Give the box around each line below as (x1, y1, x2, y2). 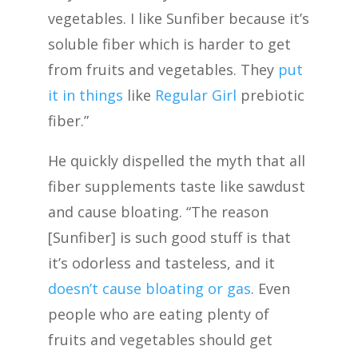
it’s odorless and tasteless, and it (48, 253, 275, 272)
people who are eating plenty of (48, 304, 269, 324)
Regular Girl (155, 85, 237, 105)
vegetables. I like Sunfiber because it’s (48, 8, 309, 28)
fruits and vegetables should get (48, 329, 272, 349)
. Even (251, 278, 290, 298)
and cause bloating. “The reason (48, 201, 268, 221)
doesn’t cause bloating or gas (48, 278, 251, 298)
